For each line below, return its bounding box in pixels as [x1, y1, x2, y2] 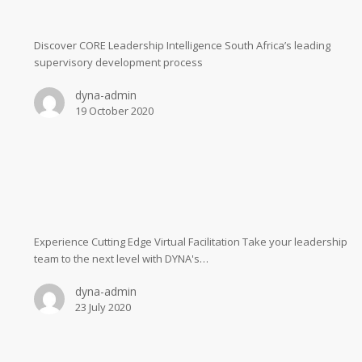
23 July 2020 [74, 300, 131, 314]
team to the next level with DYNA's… [33, 251, 208, 266]
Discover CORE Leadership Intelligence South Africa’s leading [33, 38, 330, 53]
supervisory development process [33, 55, 208, 70]
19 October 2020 [74, 103, 154, 119]
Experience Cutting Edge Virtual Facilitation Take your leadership [33, 234, 347, 249]
